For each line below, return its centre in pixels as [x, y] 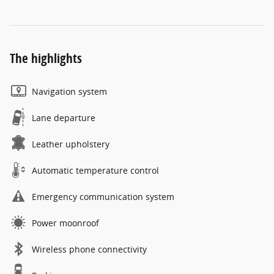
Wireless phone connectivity [89, 250]
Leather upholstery [71, 144]
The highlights [46, 58]
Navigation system [69, 92]
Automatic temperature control [95, 171]
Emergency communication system [103, 197]
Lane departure [64, 118]
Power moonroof [65, 223]
